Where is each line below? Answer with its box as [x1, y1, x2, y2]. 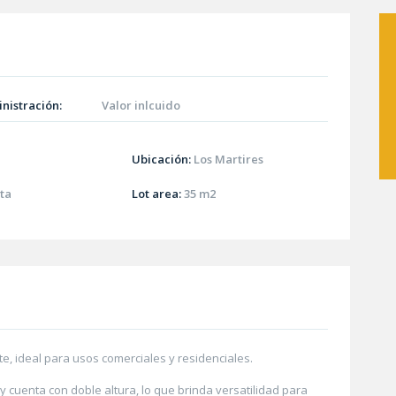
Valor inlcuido [101, 97, 180, 113]
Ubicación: [132, 151, 192, 168]
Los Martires [194, 151, 264, 168]
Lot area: [132, 186, 182, 202]
